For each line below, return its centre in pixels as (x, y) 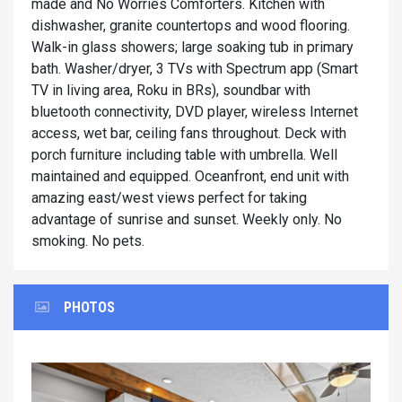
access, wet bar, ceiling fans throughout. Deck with (189, 134)
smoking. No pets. (88, 241)
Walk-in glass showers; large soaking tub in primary (192, 48)
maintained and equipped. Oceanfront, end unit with (190, 177)
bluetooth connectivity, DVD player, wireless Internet (195, 112)
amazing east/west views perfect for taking (169, 198)
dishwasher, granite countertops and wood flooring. (191, 26)
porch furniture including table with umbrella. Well (184, 155)
